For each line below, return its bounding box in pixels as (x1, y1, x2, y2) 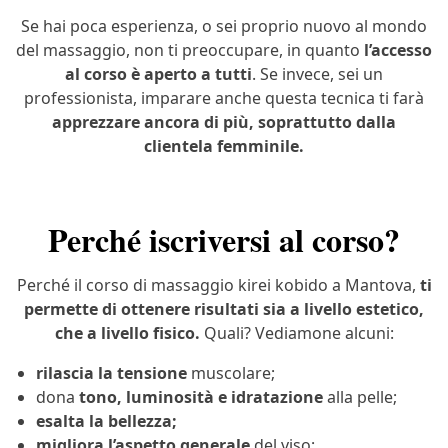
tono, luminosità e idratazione (79, 386, 323, 409)
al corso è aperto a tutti (65, 63, 252, 86)
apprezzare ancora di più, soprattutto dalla (52, 111, 396, 134)
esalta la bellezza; (36, 410, 177, 433)
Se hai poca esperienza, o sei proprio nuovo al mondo (21, 15, 427, 38)
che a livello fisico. (54, 322, 200, 345)
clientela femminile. (144, 135, 304, 158)
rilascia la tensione (36, 362, 187, 385)
